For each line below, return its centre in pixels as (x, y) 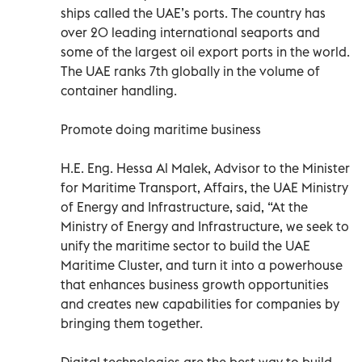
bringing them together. (132, 323)
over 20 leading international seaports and (190, 32)
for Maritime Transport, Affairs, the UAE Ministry (204, 187)
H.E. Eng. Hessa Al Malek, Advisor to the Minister (205, 168)
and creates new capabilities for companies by (200, 303)
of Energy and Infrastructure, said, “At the (184, 206)
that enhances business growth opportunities (195, 284)
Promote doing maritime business (161, 129)
